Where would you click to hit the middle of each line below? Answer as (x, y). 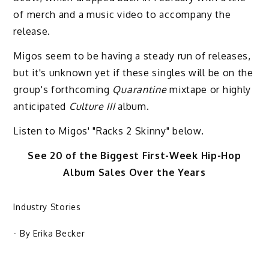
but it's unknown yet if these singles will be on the (133, 73)
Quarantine (140, 90)
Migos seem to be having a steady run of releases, (132, 56)
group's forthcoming (63, 90)
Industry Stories (47, 207)
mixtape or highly (209, 90)
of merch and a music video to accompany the (122, 15)
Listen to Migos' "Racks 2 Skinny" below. (109, 131)
